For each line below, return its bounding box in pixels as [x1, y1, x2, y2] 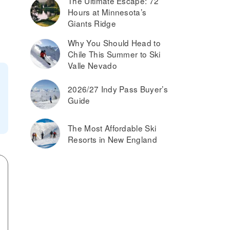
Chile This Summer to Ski [68, 48, 161, 60]
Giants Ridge [68, 17, 116, 29]
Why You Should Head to [68, 37, 161, 48]
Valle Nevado [68, 60, 117, 71]
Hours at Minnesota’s [68, 6, 147, 17]
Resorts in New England [68, 133, 158, 145]
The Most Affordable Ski [68, 122, 157, 133]
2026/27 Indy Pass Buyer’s [68, 83, 168, 94]
